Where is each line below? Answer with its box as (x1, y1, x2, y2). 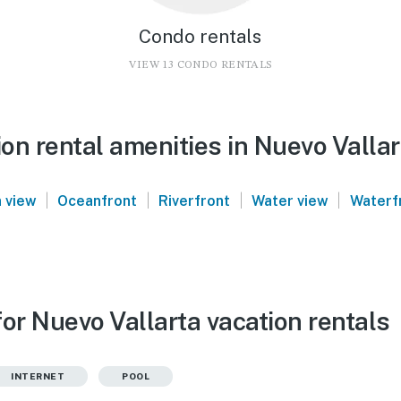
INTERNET (11, 370, 64, 381)
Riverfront (158, 192, 231, 209)
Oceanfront (57, 192, 138, 209)
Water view (251, 192, 328, 209)
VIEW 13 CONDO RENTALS (129, 59, 272, 71)
